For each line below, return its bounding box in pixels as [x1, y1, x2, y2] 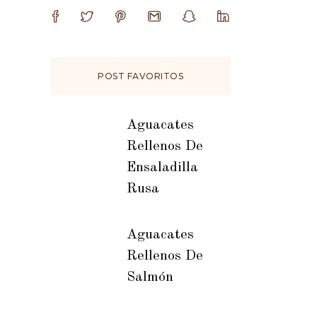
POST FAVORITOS [98, 71, 183, 81]
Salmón [126, 270, 173, 284]
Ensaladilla [126, 161, 198, 175]
